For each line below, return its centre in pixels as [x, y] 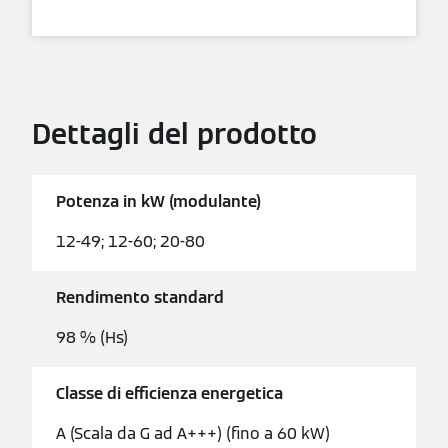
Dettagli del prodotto [174, 133]
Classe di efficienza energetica [169, 394]
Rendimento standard [140, 298]
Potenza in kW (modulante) [158, 202]
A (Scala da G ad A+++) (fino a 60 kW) [193, 434]
